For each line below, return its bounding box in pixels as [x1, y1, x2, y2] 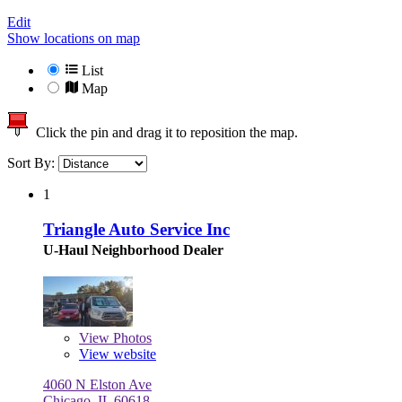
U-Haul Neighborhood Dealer [43, 241, 223, 258]
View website [79, 345, 156, 362]
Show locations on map [7, 31, 140, 47]
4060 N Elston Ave [43, 376, 152, 392]
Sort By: [7, 155, 58, 171]
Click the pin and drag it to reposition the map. [29, 125, 298, 141]
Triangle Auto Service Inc [43, 219, 230, 239]
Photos [109, 329, 152, 345]
